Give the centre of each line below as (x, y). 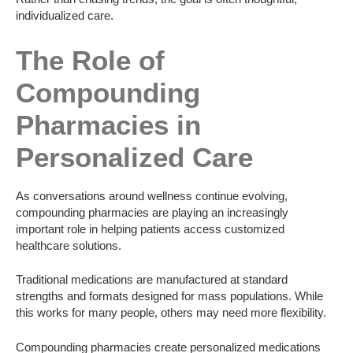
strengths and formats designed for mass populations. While (169, 296)
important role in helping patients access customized (150, 229)
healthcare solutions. (69, 245)
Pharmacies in (108, 125)
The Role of (90, 61)
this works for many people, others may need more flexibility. (171, 313)
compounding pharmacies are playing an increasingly (152, 212)
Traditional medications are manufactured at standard (152, 280)
